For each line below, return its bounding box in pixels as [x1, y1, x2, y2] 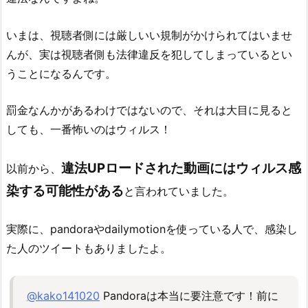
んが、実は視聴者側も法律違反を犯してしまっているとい [6, 47, 292, 61]
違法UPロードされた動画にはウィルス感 [61, 159, 301, 176]
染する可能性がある [6, 182, 124, 199]
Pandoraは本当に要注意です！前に [100, 289, 278, 303]
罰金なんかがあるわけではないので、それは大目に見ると [6, 103, 292, 118]
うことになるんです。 [6, 66, 116, 80]
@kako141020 [27, 289, 100, 303]
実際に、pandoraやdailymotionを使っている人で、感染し [6, 222, 298, 236]
